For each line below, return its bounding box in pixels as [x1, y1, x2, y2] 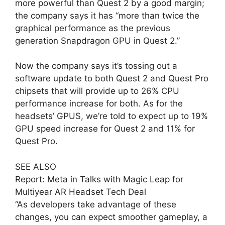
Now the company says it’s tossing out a [15, 61, 177, 71]
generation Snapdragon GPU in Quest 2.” [15, 35, 180, 46]
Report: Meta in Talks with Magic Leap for [15, 174, 183, 184]
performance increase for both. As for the [15, 98, 183, 109]
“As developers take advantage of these [15, 199, 176, 209]
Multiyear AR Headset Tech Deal [15, 186, 146, 197]
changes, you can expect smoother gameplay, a [15, 211, 207, 222]
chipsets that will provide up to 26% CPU [15, 86, 179, 96]
